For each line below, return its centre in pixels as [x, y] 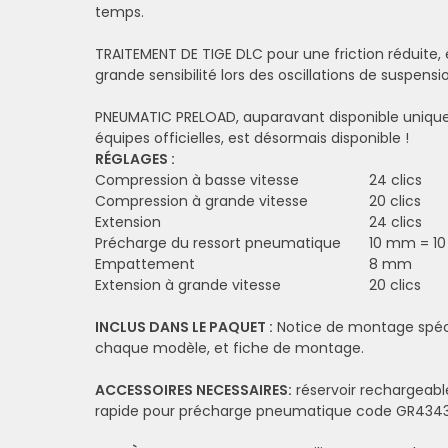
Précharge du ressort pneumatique [218, 244]
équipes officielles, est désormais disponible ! [252, 139]
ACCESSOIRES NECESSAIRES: [193, 390]
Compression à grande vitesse [201, 202]
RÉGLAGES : [135, 159]
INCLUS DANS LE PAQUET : [184, 327]
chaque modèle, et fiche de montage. [229, 349]
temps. [119, 13]
